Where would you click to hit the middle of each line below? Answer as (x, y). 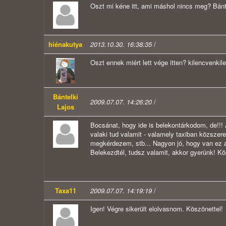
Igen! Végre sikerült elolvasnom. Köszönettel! (157, 209)
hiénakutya (65, 44)
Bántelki (65, 97)
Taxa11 (65, 191)
